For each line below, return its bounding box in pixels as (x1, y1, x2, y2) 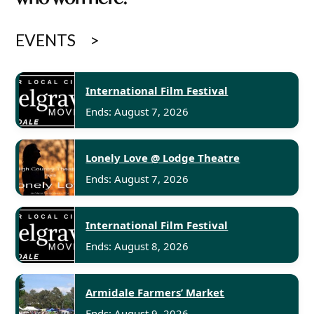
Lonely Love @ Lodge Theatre (86, 151, 240, 165)
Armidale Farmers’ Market (86, 285, 225, 300)
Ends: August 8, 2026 (86, 239, 189, 254)
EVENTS (15, 29, 76, 50)
